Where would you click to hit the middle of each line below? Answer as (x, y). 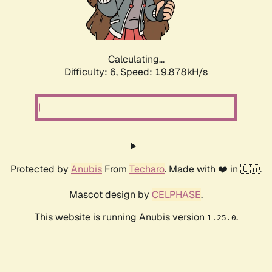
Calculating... (136, 59)
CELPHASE (176, 195)
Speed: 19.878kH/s (164, 72)
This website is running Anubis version (121, 217)
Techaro (147, 169)
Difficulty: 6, (92, 72)
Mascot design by (110, 195)
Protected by (41, 169)
